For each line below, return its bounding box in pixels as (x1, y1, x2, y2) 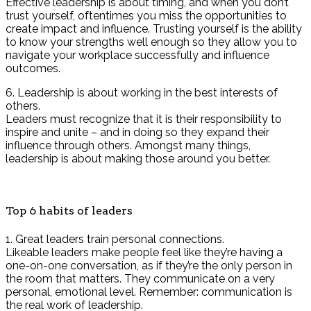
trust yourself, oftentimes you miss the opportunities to (6, 9, 287, 23)
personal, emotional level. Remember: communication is (6, 285, 292, 299)
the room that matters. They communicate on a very (6, 271, 275, 285)
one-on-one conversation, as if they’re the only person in (6, 258, 292, 272)
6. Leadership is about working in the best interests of (6, 86, 278, 100)
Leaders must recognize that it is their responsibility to (6, 112, 282, 126)
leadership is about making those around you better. (6, 152, 270, 166)
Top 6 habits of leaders (6, 204, 133, 218)
